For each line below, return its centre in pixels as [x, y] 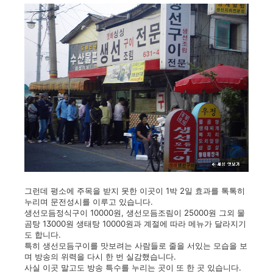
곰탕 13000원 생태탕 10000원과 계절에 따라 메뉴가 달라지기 [135, 224]
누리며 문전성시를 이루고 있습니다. [89, 202]
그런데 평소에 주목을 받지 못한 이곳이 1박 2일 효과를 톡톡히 [135, 191]
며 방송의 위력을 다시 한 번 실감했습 [91, 257]
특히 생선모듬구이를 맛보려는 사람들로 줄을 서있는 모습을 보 [136, 246]
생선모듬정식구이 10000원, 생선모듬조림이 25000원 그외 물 [135, 213]
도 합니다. [43, 235]
